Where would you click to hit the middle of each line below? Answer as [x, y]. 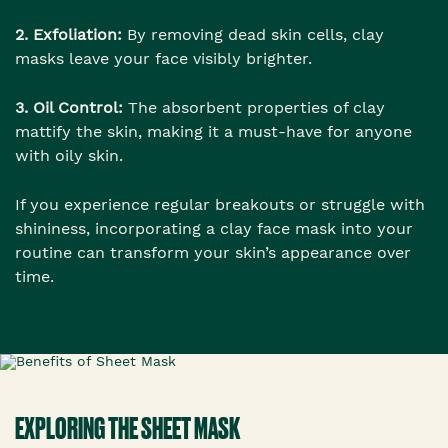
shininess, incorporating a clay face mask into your [214, 229]
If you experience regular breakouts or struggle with [220, 205]
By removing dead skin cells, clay [253, 35]
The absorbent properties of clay [254, 108]
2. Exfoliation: [68, 35]
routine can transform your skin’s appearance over [213, 253]
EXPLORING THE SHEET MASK [127, 428]
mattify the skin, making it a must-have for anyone [213, 132]
